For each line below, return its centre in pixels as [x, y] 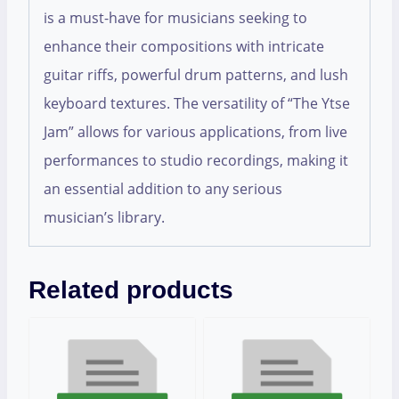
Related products [131, 290]
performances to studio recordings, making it [196, 161]
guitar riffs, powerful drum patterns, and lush [196, 75]
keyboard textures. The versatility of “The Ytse [197, 104]
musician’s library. [104, 218]
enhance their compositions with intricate [184, 47]
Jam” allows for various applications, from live [195, 132]
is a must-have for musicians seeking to [175, 18]
